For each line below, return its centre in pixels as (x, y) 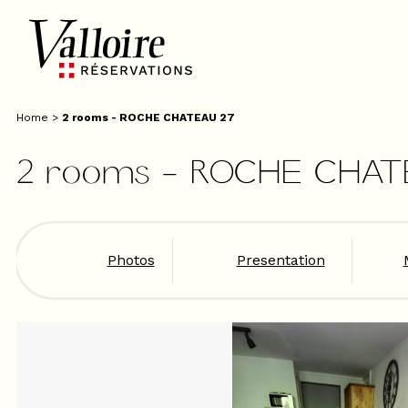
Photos (131, 260)
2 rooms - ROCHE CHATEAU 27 (148, 117)
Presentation (280, 260)
